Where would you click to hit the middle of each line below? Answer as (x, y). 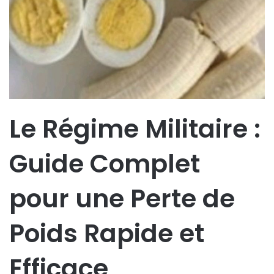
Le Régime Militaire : (135, 129)
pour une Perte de (122, 199)
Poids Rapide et (107, 234)
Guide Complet (105, 164)
